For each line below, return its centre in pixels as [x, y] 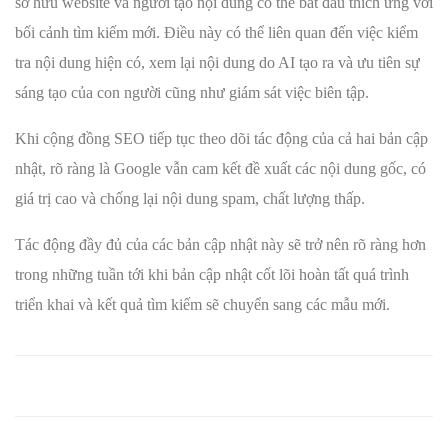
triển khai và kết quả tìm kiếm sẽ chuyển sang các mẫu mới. [202, 305]
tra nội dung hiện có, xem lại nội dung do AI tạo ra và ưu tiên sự [217, 63]
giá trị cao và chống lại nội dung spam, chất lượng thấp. [190, 199]
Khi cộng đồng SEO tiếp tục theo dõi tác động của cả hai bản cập [221, 139]
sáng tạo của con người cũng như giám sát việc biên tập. [192, 93]
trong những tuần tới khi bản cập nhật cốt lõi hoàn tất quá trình [212, 275]
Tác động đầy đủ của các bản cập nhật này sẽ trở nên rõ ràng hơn [220, 245]
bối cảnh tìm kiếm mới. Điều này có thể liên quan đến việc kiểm [216, 33]
